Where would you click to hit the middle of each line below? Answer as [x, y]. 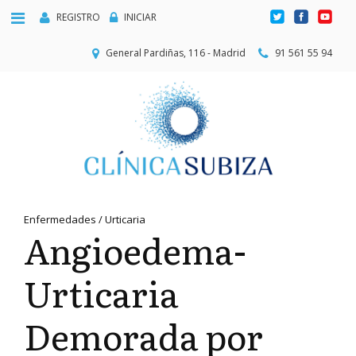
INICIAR [140, 17]
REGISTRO [78, 17]
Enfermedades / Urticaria [85, 219]
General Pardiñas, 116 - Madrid [176, 52]
